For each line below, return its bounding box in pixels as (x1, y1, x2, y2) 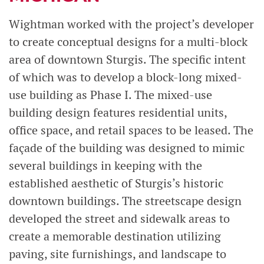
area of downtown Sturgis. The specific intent (9, 52, 246, 67)
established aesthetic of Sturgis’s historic (9, 176, 223, 191)
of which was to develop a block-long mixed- (9, 70, 242, 85)
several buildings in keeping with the (9, 158, 202, 173)
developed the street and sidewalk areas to (9, 211, 230, 226)
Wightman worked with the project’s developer (9, 16, 254, 32)
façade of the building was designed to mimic (9, 140, 245, 156)
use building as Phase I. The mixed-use (9, 87, 212, 103)
